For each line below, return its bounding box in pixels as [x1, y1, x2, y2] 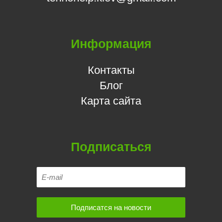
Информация [70, 37, 152, 51]
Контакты [87, 64, 135, 77]
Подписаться [70, 140, 152, 154]
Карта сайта [81, 95, 141, 108]
